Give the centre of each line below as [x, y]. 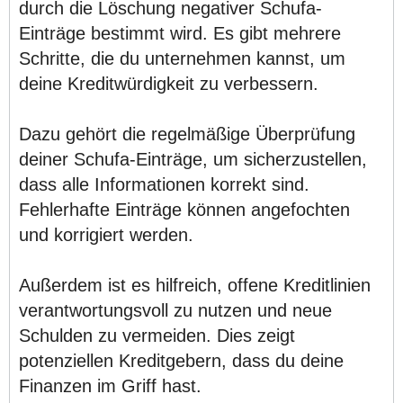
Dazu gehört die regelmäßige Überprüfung [187, 134]
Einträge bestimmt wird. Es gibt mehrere [180, 33]
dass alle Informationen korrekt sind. [164, 184]
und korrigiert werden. [106, 235]
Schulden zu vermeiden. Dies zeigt [157, 336]
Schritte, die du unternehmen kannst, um [182, 58]
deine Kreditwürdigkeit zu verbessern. [169, 84]
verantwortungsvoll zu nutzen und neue [175, 310]
